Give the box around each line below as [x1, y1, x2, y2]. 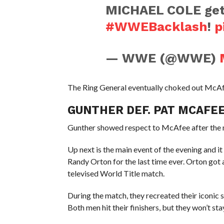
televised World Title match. [67, 168, 164, 178]
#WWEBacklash [105, 18, 207, 34]
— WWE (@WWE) [105, 50, 219, 65]
